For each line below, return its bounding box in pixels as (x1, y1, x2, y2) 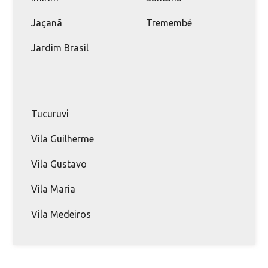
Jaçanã (31, 17, 63, 28)
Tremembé (146, 17, 192, 28)
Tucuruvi (31, 108, 69, 119)
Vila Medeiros (31, 208, 92, 220)
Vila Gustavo (31, 158, 87, 169)
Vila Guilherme (31, 133, 95, 144)
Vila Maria (31, 183, 76, 194)
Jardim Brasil (31, 42, 89, 53)
